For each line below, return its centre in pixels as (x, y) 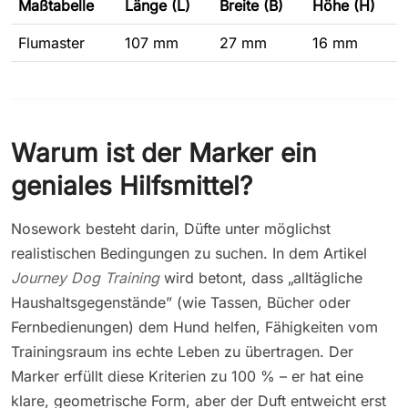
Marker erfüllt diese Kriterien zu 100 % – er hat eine (187, 376)
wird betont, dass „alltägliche (261, 277)
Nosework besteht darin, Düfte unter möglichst (171, 228)
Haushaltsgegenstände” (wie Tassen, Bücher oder (181, 302)
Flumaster (51, 42)
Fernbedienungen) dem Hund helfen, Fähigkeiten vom (194, 326)
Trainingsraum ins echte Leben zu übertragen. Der (182, 351)
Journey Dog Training (85, 277)
